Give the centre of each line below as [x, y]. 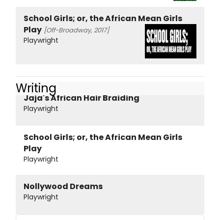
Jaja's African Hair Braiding [82, 98]
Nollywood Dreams [63, 187]
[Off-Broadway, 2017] [76, 30]
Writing [36, 88]
